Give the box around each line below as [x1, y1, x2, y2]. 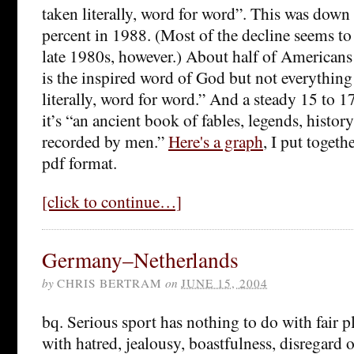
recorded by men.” [42, 129, 168, 153]
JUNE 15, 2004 [181, 274, 268, 291]
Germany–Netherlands [42, 244, 239, 274]
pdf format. [42, 150, 117, 174]
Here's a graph [168, 129, 263, 153]
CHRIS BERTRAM [57, 274, 162, 291]
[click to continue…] [42, 189, 182, 213]
